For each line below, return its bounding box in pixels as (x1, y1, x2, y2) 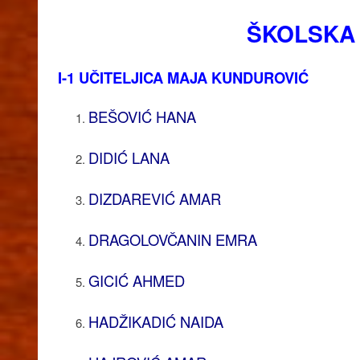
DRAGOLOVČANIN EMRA (88, 228, 257, 250)
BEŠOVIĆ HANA (88, 105, 196, 127)
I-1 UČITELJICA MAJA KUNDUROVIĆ (58, 66, 309, 88)
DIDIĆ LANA (88, 146, 170, 168)
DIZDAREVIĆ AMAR (88, 187, 221, 209)
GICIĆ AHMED (88, 269, 185, 291)
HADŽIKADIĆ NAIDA (88, 310, 223, 332)
